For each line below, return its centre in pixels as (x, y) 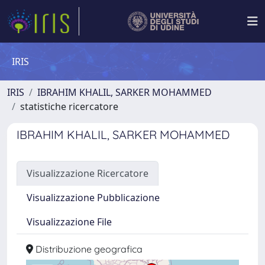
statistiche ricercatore (69, 106)
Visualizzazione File (69, 222)
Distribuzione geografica (88, 249)
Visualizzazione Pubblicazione (93, 198)
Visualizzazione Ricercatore (88, 173)
